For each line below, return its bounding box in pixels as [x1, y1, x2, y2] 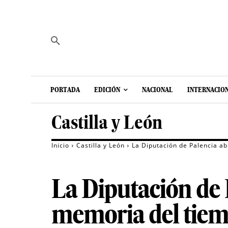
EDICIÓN [94, 85, 120, 94]
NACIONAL [142, 85, 173, 94]
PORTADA [50, 85, 80, 94]
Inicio [51, 141, 69, 150]
